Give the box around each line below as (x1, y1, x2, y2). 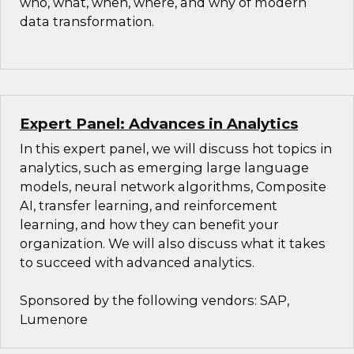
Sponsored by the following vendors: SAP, (20, 292, 289, 309)
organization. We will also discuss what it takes (20, 235, 326, 252)
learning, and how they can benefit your (20, 217, 279, 233)
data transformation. (20, 13, 154, 30)
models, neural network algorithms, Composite (20, 179, 326, 195)
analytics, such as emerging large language (20, 160, 309, 176)
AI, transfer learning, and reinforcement (20, 198, 277, 214)
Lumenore (20, 311, 88, 328)
